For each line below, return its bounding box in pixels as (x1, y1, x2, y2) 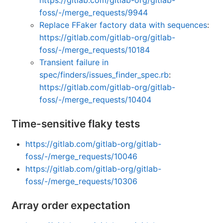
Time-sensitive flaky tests (11, 117, 140, 130)
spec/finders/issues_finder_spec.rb (39, 70, 169, 80)
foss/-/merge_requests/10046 (25, 151, 137, 162)
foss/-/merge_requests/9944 (39, 7, 148, 18)
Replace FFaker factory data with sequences (39, 20, 207, 30)
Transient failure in (39, 57, 109, 68)
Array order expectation (11, 199, 130, 212)
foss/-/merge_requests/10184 (39, 45, 150, 55)
